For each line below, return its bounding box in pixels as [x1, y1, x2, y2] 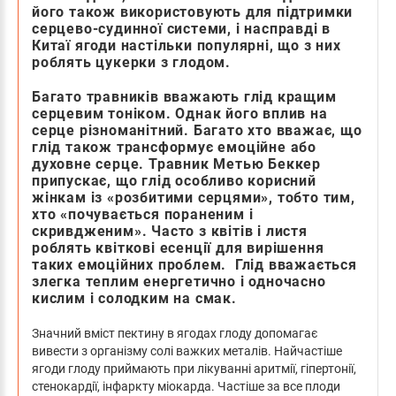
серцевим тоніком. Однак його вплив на [32, 104, 328, 122]
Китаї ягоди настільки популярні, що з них [32, 36, 341, 54]
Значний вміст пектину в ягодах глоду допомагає [32, 325, 318, 340]
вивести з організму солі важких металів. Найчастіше [32, 343, 342, 358]
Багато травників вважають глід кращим [32, 88, 337, 105]
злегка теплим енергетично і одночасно [32, 272, 326, 290]
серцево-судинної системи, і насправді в [32, 19, 331, 37]
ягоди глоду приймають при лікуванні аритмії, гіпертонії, [32, 361, 356, 376]
